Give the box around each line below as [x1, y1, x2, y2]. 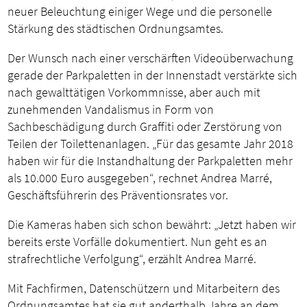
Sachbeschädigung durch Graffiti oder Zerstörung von [8, 119, 283, 135]
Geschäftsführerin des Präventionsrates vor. [8, 187, 229, 204]
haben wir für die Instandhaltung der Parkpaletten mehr [8, 153, 293, 169]
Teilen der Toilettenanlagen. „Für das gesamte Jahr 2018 [8, 136, 294, 152]
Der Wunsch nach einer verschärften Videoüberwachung [8, 50, 294, 66]
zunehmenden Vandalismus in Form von [8, 101, 214, 118]
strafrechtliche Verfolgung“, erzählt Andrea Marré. [8, 251, 257, 267]
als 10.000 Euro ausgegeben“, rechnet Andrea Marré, [8, 170, 273, 186]
